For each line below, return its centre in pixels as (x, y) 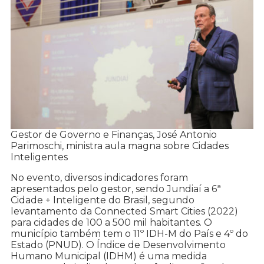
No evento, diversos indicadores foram (99, 178)
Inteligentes (39, 157)
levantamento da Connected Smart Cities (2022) (124, 212)
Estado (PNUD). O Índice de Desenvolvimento (118, 245)
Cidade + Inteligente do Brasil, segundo (103, 200)
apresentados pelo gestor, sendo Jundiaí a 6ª (116, 189)
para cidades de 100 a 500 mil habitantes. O (111, 223)
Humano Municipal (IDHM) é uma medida (109, 256)
